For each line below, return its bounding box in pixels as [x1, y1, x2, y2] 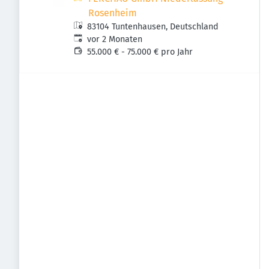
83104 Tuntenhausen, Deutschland [87, 22, 219, 32]
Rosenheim [88, 7, 137, 19]
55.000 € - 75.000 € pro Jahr [87, 47, 193, 57]
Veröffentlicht [73, 34, 127, 44]
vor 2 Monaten [87, 34, 143, 44]
